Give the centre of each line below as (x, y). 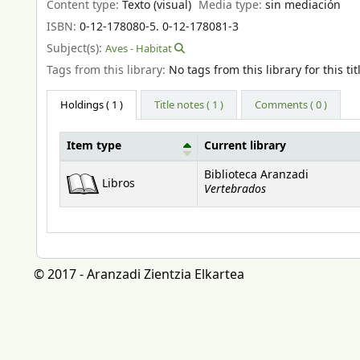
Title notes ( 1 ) (189, 104)
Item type (94, 146)
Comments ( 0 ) (291, 104)
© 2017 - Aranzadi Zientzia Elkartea (139, 274)
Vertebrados (235, 189)
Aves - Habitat (139, 48)
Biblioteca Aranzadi (256, 175)
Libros (119, 184)
